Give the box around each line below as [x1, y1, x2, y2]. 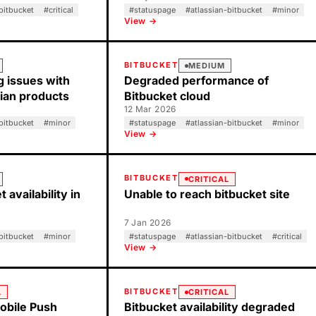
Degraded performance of [123, 73, 269, 87]
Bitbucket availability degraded [123, 300, 295, 314]
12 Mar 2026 [123, 104, 176, 114]
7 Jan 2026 [123, 217, 171, 228]
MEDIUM [188, 61, 226, 71]
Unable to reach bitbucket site [123, 186, 290, 201]
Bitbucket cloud [123, 89, 210, 103]
